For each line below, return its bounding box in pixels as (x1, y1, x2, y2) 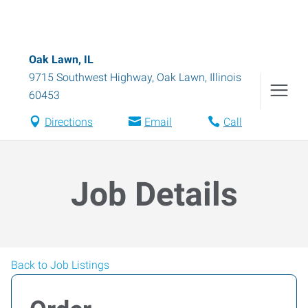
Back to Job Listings (11, 258, 109, 272)
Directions (44, 115, 93, 129)
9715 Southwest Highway (29, 71, 152, 84)
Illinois (210, 71, 241, 84)
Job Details (70, 175, 238, 214)
